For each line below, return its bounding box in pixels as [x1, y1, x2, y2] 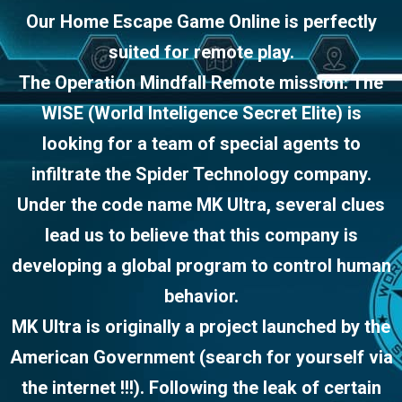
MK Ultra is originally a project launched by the [12, 316, 390, 338]
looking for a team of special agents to [41, 133, 361, 155]
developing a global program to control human [11, 255, 391, 277]
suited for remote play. [108, 41, 294, 64]
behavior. [163, 285, 239, 308]
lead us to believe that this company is [44, 224, 358, 247]
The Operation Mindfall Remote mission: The [19, 72, 383, 94]
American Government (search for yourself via [9, 346, 393, 369]
